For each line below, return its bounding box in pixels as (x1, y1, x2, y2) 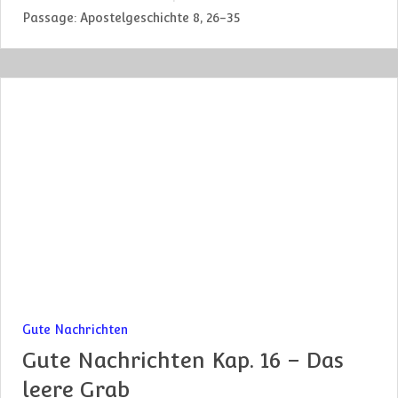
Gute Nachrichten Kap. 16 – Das (22, 347, 344, 374)
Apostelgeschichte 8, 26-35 (80, 10, 240, 25)
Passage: (22, 10, 76, 25)
